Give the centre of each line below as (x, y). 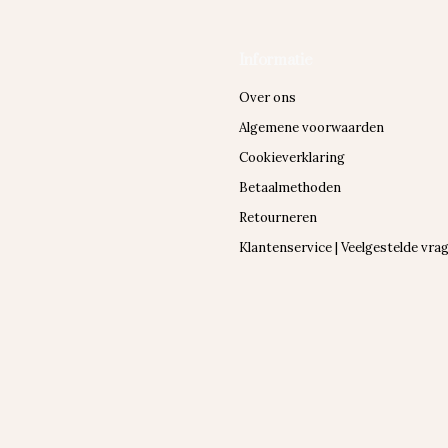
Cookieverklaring (292, 157)
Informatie (276, 60)
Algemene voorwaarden (311, 127)
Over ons (267, 97)
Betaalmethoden (290, 187)
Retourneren (278, 217)
